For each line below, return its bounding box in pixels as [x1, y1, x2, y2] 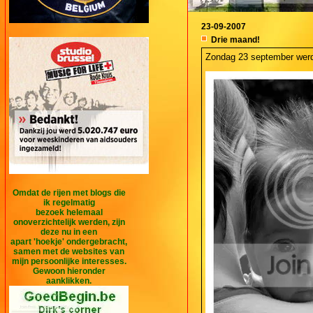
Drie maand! [211, 34, 260, 45]
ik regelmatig [43, 197, 95, 208]
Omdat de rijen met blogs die [12, 187, 126, 198]
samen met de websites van [13, 246, 124, 256]
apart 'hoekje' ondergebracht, [10, 236, 127, 247]
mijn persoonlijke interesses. [11, 256, 126, 266]
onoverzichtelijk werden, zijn [13, 217, 125, 227]
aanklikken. [46, 275, 92, 286]
